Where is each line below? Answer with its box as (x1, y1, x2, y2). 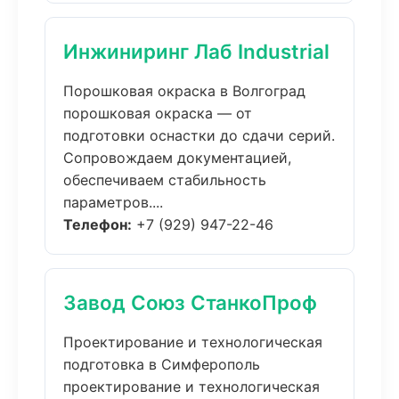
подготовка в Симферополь (63, 355, 260, 373)
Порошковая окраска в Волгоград (63, 82, 305, 100)
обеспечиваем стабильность (63, 171, 266, 189)
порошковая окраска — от (63, 104, 252, 122)
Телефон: (63, 216, 132, 233)
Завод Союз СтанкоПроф (63, 290, 317, 314)
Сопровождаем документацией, (63, 149, 291, 167)
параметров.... (63, 193, 163, 211)
